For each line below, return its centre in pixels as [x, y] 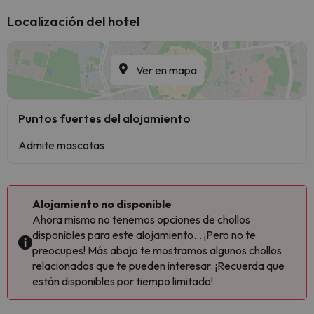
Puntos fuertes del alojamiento [104, 118]
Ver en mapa [166, 70]
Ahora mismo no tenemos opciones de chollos [141, 219]
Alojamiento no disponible [102, 204]
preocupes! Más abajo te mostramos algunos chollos [157, 250]
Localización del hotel [73, 21]
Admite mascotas [61, 145]
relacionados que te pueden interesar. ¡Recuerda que [158, 266]
